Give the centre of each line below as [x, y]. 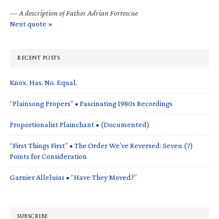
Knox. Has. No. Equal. [44, 82]
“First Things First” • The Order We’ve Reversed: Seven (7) [101, 145]
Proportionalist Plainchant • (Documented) [80, 124]
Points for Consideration [48, 156]
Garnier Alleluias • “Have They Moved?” [73, 177]
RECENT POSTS [38, 58]
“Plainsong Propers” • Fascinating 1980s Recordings [91, 103]
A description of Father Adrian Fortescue [78, 13]
